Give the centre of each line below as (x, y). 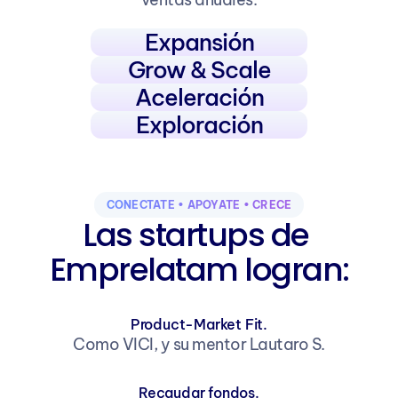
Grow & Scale (199, 70)
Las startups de (196, 235)
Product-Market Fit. (199, 324)
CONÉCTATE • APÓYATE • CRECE (199, 205)
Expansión (199, 42)
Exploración (199, 125)
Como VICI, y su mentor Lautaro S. (199, 344)
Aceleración (199, 97)
